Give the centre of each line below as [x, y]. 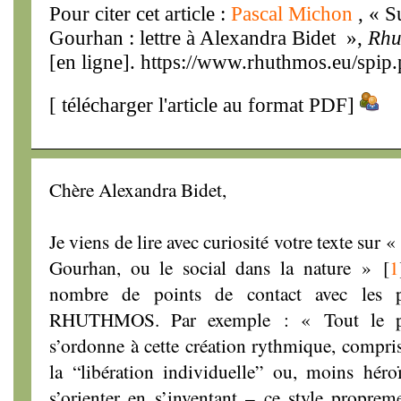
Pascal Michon [294, 13]
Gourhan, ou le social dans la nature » [211, 267]
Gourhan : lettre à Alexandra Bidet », [209, 38]
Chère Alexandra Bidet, [138, 189]
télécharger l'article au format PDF [202, 105]
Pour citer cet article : [140, 13]
